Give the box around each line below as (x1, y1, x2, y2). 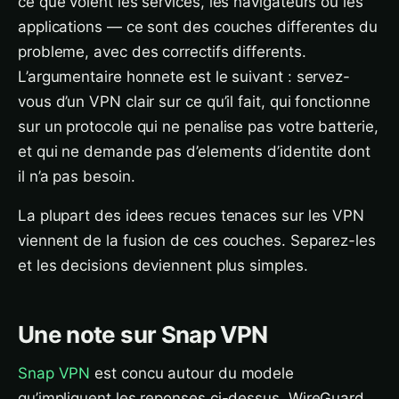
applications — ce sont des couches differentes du (18, 18, 378, 36)
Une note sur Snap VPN (18, 321, 268, 348)
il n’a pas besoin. (18, 167, 135, 185)
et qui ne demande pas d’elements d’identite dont (18, 142, 370, 160)
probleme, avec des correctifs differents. (18, 43, 306, 61)
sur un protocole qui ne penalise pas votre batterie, (18, 118, 379, 135)
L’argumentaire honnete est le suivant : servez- (18, 68, 351, 85)
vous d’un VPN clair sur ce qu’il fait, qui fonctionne (18, 93, 370, 110)
